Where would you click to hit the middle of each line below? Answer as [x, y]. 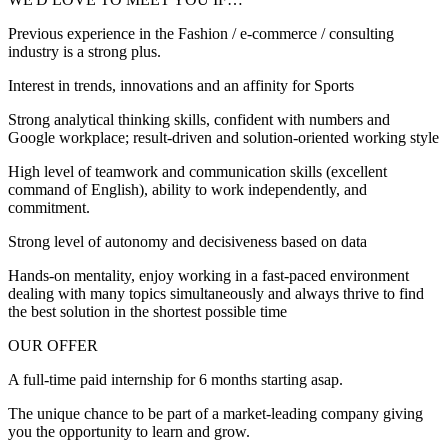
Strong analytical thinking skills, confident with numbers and [199, 120]
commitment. [49, 208]
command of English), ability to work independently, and [187, 190]
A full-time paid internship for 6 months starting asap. [175, 380]
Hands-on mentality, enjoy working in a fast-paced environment [208, 276]
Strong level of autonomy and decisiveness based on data [187, 242]
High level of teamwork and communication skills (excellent [197, 172]
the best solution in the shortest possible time [147, 312]
